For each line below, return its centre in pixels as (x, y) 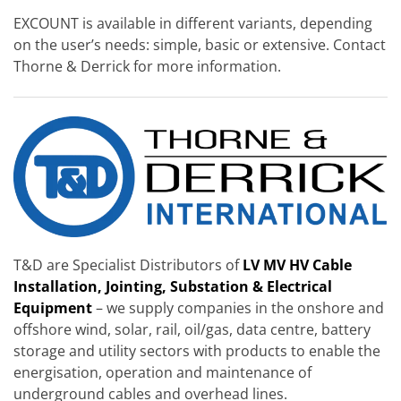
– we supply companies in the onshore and (240, 308)
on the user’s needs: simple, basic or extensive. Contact (200, 44)
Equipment (53, 308)
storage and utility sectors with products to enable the (197, 351)
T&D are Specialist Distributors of (126, 265)
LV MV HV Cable (297, 265)
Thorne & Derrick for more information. (147, 66)
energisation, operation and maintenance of (162, 373)
